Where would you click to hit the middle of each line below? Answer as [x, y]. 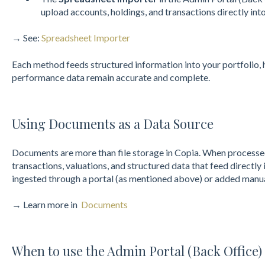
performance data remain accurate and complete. [111, 77]
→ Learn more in [46, 204]
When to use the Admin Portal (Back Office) [137, 251]
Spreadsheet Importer [85, 38]
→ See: [26, 38]
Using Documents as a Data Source [112, 124]
